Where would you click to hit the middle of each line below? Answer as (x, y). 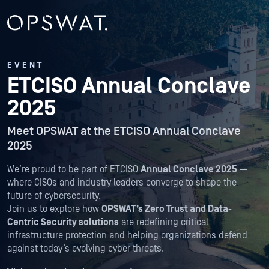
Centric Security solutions (63, 222)
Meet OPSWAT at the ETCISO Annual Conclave (124, 132)
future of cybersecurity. (59, 196)
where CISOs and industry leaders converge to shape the (122, 183)
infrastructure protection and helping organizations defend (127, 236)
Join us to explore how (54, 209)
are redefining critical (164, 222)
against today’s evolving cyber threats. (87, 249)
